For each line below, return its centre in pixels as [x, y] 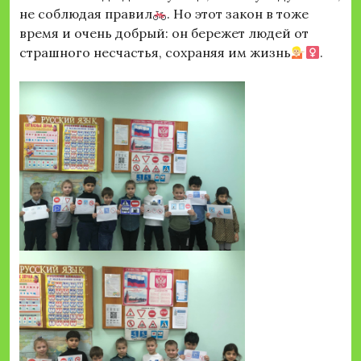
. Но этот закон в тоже [238, 14]
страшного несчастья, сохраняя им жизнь [155, 53]
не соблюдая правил [86, 14]
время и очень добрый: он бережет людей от [164, 33]
